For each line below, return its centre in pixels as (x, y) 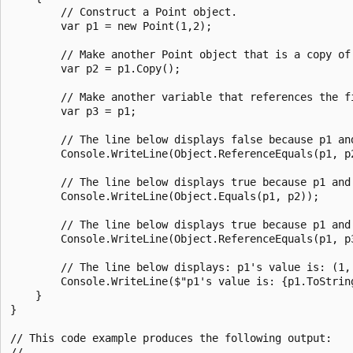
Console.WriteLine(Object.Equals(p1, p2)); (165, 196)
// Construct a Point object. (124, 11)
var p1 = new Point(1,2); (111, 26)
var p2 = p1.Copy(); (95, 68)
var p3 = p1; (73, 111)
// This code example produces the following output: (171, 338)
